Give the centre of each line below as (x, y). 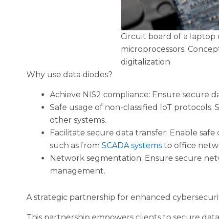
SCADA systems (131, 146)
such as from (76, 146)
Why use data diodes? (69, 75)
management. (77, 171)
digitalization (146, 62)
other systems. (78, 120)
